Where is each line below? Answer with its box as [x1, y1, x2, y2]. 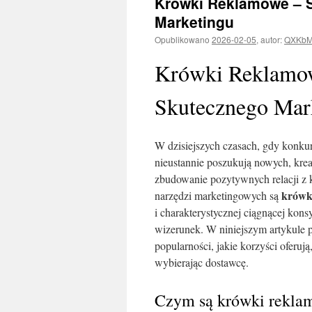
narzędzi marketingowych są [155, 188, 281, 203]
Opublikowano [155, 33, 210, 45]
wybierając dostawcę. [155, 255, 249, 270]
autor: [260, 33, 282, 45]
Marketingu [155, 11, 234, 32]
